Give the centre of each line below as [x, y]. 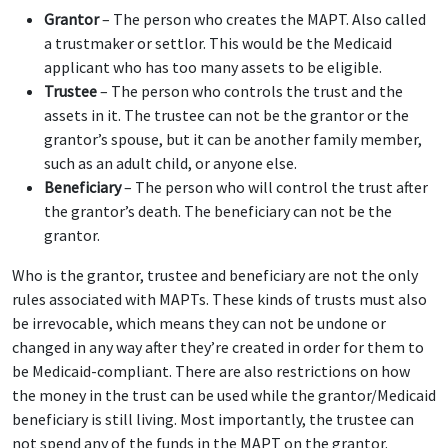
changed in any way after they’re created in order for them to [218, 347]
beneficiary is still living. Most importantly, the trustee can [213, 419]
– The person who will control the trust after [274, 187]
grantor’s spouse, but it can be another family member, [233, 139]
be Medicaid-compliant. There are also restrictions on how [211, 371]
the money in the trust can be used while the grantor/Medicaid [224, 395]
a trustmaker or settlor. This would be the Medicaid [218, 43]
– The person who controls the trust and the [250, 91]
